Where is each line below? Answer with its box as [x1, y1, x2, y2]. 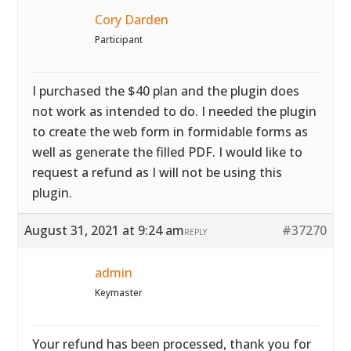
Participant [95, 33, 143, 46]
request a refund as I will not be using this [32, 164, 283, 181]
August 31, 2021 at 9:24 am [24, 222, 185, 239]
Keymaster [95, 286, 143, 299]
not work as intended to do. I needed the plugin [32, 103, 317, 120]
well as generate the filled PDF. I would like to [32, 143, 303, 161]
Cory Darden [95, 11, 169, 28]
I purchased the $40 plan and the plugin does [32, 82, 300, 100]
